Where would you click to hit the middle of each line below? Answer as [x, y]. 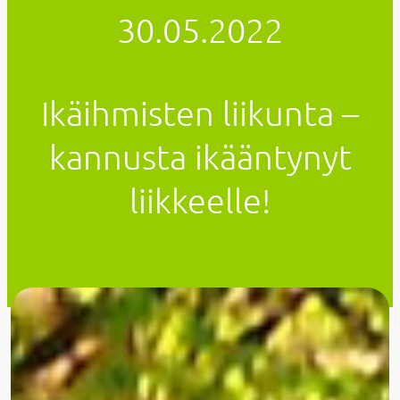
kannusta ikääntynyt [200, 156]
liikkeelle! [200, 200]
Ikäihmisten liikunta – [200, 112]
